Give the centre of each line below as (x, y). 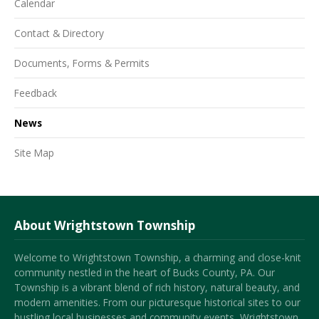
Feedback (36, 93)
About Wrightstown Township (105, 225)
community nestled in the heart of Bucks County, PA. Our (145, 272)
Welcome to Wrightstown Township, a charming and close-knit (158, 257)
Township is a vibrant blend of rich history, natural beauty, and (157, 287)
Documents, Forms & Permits (82, 63)
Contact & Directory (59, 33)
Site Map (34, 152)
